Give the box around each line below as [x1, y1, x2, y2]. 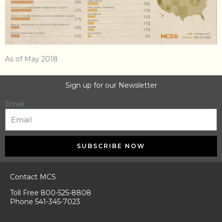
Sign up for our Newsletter [65, 80, 157, 90]
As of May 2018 [5, 54, 58, 63]
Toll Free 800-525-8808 [10, 188, 91, 198]
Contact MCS [10, 172, 56, 182]
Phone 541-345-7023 [10, 197, 80, 207]
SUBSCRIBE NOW [77, 142, 145, 150]
